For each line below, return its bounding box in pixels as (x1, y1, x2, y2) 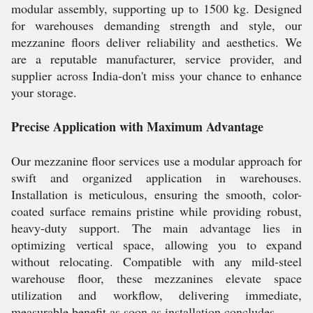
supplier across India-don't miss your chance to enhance (11, 67, 302, 84)
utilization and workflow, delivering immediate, (11, 286, 302, 303)
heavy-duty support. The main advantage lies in (11, 219, 302, 236)
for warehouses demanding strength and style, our (11, 17, 302, 34)
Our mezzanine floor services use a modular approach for (11, 152, 302, 169)
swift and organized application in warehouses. (11, 169, 302, 186)
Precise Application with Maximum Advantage (11, 117, 263, 136)
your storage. (11, 84, 77, 101)
